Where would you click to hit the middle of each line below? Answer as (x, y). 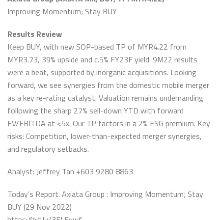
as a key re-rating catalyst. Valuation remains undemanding (105, 98)
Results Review (35, 34)
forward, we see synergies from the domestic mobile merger (108, 85)
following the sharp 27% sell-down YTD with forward (96, 110)
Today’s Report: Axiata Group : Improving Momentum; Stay (105, 194)
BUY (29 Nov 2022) (40, 207)
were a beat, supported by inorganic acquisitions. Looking (102, 72)
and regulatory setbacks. (48, 149)
